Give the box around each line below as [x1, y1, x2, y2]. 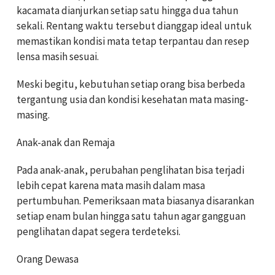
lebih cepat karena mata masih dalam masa [17, 178, 205, 192]
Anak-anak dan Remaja [17, 135, 115, 149]
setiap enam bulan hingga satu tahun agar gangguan [17, 209, 246, 223]
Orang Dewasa [17, 252, 79, 266]
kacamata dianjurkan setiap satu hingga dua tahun [17, 3, 238, 17]
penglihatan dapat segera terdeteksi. [17, 224, 180, 238]
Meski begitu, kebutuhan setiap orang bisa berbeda [17, 77, 245, 91]
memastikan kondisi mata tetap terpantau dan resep [17, 34, 249, 48]
